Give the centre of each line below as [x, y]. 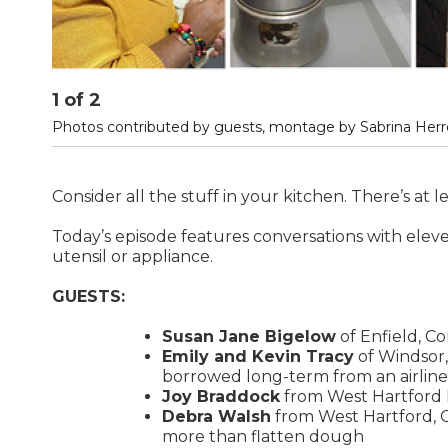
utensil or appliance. [132, 256]
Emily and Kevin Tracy [258, 356]
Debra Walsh [216, 416]
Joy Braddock [221, 396]
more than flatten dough [263, 436]
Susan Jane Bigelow [249, 336]
